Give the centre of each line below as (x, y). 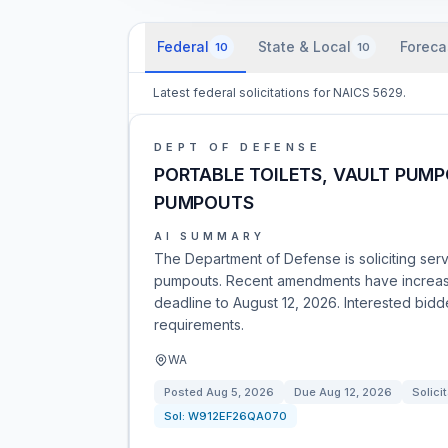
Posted (185, 392)
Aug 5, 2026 (240, 392)
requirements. (199, 324)
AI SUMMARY (209, 236)
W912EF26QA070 (237, 416)
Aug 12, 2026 (355, 392)
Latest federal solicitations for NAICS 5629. (279, 92)
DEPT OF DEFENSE (237, 147)
